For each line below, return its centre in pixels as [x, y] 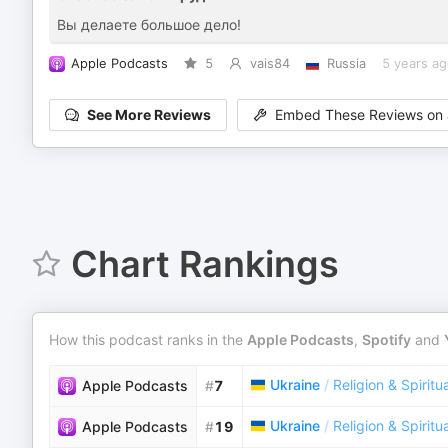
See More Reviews [149, 115]
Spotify [386, 339]
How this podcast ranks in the [148, 339]
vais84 [269, 63]
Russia [346, 63]
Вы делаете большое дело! [149, 24]
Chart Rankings [204, 264]
